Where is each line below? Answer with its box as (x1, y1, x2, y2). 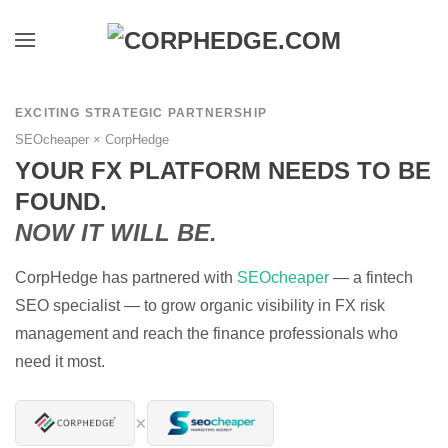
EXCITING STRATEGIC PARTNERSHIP (15, 106, 268, 120)
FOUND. (15, 188, 107, 215)
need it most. (15, 353, 105, 370)
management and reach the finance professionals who (15, 325, 398, 342)
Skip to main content (55, 58, 199, 75)
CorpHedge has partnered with (15, 269, 237, 286)
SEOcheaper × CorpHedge (15, 132, 169, 147)
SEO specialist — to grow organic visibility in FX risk (15, 297, 385, 314)
